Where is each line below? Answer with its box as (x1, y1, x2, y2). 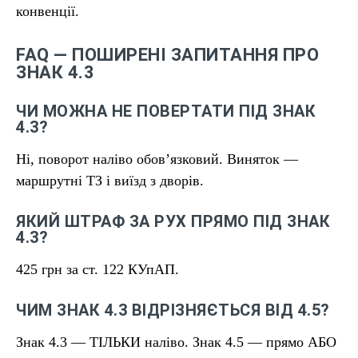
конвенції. (16, 3, 79, 19)
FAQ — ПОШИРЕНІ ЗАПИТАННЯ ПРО (16, 45, 319, 65)
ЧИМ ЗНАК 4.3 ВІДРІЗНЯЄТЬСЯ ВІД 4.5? (16, 300, 330, 320)
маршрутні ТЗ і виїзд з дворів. (16, 173, 204, 189)
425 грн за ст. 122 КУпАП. (16, 261, 179, 277)
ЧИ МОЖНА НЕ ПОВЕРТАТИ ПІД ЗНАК (16, 101, 316, 121)
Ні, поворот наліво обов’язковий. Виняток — (16, 151, 298, 167)
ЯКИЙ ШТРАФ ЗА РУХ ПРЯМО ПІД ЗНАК (16, 212, 330, 231)
